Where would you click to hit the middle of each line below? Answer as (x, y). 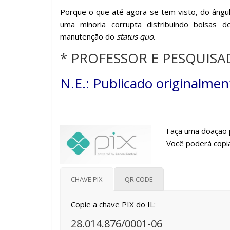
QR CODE (139, 179)
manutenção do (88, 36)
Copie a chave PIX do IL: (113, 204)
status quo (135, 36)
